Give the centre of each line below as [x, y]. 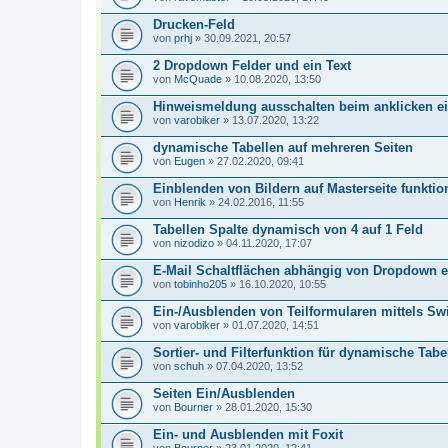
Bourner [193, 407]
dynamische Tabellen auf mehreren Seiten [283, 147]
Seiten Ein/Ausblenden [224, 393]
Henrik [190, 202]
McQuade [198, 79]
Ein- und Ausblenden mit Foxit [248, 434]
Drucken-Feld [194, 24]
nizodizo [194, 243]
